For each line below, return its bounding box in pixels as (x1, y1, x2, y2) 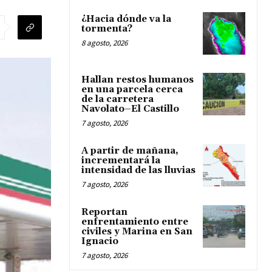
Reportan (81, 206, 127, 218)
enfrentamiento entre (81, 216, 188, 228)
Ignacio (81, 235, 118, 247)
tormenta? (81, 22, 132, 35)
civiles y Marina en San (81, 225, 192, 237)
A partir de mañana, (81, 144, 178, 157)
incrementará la (81, 154, 160, 166)
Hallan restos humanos (81, 73, 194, 86)
